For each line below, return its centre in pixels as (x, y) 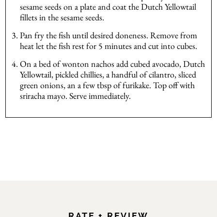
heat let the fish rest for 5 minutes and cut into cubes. (108, 46)
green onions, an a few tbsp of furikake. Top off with (107, 85)
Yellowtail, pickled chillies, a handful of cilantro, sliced (108, 74)
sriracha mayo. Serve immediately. (75, 95)
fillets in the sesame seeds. (62, 17)
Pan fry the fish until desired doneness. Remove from (108, 35)
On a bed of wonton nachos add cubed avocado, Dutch (112, 63)
